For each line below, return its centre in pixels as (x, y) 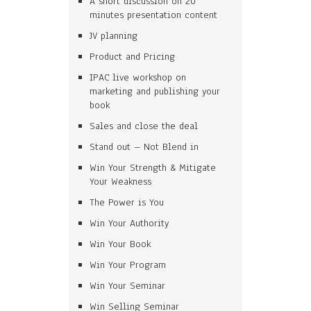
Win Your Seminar (127, 286)
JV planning (114, 36)
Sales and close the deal (144, 126)
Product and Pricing (132, 57)
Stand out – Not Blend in (144, 147)
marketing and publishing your (155, 91)
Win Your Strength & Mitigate (153, 168)
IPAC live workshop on (138, 77)
